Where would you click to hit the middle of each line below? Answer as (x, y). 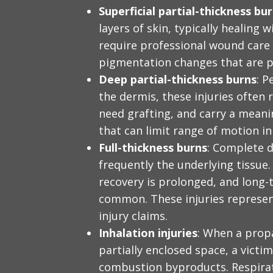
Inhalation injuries (148, 232)
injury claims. (133, 215)
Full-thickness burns (153, 147)
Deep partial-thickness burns (178, 79)
